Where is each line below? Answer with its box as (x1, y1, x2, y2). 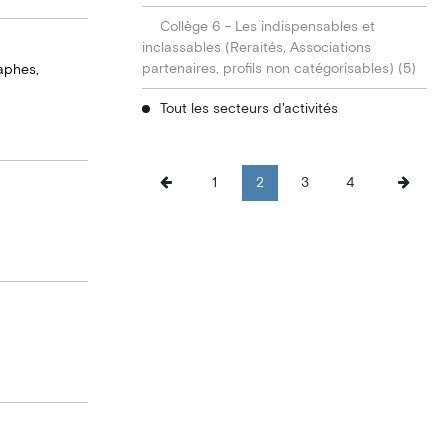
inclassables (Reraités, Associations (142, 39, 372, 57)
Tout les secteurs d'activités (160, 100, 339, 118)
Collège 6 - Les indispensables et (160, 18, 376, 36)
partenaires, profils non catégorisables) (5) (142, 60, 417, 78)
